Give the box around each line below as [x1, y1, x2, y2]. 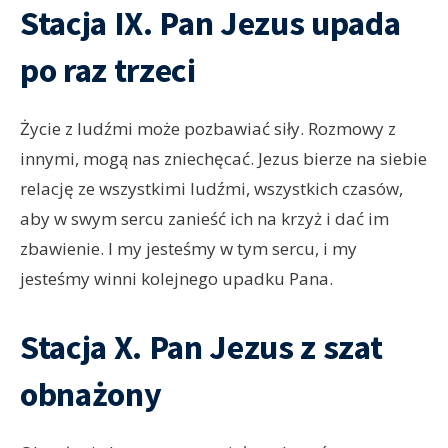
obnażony [20, 373, 162, 416]
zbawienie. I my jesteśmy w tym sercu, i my [20, 237, 357, 261]
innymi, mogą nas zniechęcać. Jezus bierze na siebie [20, 147, 427, 171]
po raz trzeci [20, 49, 196, 92]
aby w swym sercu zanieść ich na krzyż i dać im [20, 207, 389, 231]
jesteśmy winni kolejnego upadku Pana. [20, 267, 333, 291]
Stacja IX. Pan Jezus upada [20, 2, 401, 45]
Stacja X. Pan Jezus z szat [20, 326, 383, 369]
